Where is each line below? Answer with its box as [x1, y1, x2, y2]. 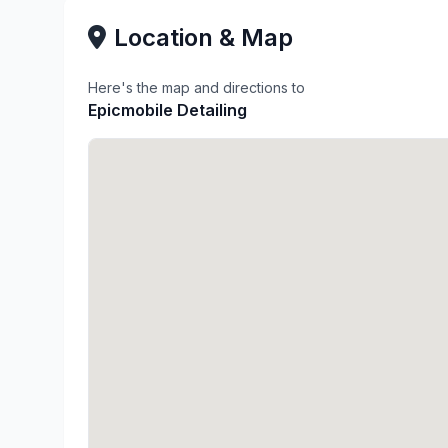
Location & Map [114, 23, 293, 52]
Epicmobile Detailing [88, 100, 247, 120]
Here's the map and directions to [88, 79, 305, 96]
